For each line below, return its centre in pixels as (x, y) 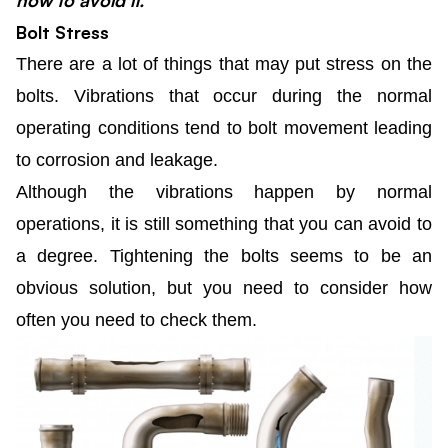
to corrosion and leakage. (117, 160)
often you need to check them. (136, 320)
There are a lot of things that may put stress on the (224, 64)
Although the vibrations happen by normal (224, 192)
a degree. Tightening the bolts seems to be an (224, 256)
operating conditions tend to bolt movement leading (224, 128)
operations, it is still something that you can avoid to (224, 224)
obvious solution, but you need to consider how (224, 288)
